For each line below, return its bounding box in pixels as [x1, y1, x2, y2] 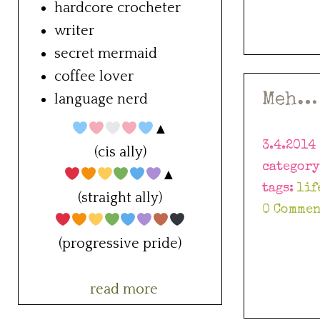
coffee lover [54, 69, 134, 85]
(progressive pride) [59, 236, 181, 252]
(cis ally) [94, 144, 146, 161]
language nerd [54, 91, 148, 108]
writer [54, 23, 94, 39]
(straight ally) [78, 190, 162, 206]
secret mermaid [54, 46, 157, 62]
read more [89, 281, 158, 298]
